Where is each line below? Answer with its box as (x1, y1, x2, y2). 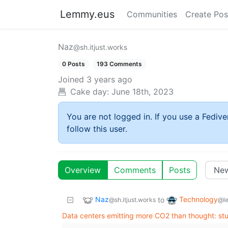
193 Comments (97, 60, 142, 68)
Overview (65, 165, 101, 176)
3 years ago (87, 74, 132, 85)
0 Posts (62, 60, 85, 68)
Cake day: (70, 87, 109, 97)
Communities (127, 9, 177, 19)
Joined (58, 74, 84, 85)
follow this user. (67, 124, 127, 134)
